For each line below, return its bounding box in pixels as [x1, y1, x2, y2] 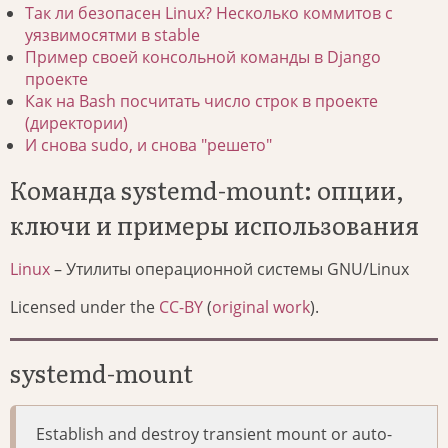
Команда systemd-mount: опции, [10, 172, 404, 208]
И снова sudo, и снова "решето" [25, 134, 272, 157]
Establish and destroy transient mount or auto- [36, 423, 392, 446]
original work [212, 296, 310, 319]
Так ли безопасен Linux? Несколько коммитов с [25, 2, 393, 25]
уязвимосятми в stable [25, 24, 200, 47]
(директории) [25, 112, 128, 135]
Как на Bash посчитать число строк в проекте [25, 90, 378, 113]
